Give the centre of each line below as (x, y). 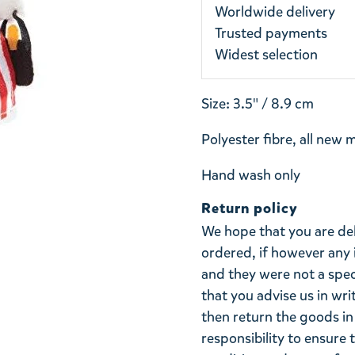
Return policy (250, 208)
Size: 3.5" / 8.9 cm (258, 104)
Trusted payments (271, 34)
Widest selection (266, 55)
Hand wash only (251, 176)
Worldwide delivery (275, 12)
